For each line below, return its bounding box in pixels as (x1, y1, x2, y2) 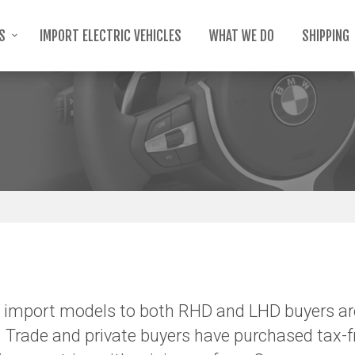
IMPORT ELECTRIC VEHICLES (39, 27, 181, 44)
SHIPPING (301, 27, 349, 44)
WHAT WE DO (208, 27, 274, 44)
